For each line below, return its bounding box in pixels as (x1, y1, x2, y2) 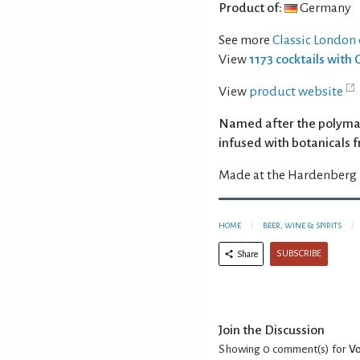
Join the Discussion (219, 322, 325, 337)
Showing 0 (219, 342, 270, 355)
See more (219, 32, 272, 47)
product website (249, 84, 343, 99)
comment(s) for (270, 342, 349, 355)
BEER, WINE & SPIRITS (263, 220, 342, 230)
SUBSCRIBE (276, 247, 321, 259)
